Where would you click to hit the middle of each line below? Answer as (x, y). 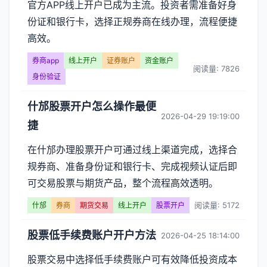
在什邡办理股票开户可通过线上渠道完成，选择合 (132, 150)
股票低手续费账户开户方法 (92, 235)
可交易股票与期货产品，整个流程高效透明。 (123, 183)
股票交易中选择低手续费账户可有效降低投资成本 (132, 259)
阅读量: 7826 (216, 68)
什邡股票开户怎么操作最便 (92, 106)
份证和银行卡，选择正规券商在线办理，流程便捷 (132, 21)
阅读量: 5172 (217, 205)
